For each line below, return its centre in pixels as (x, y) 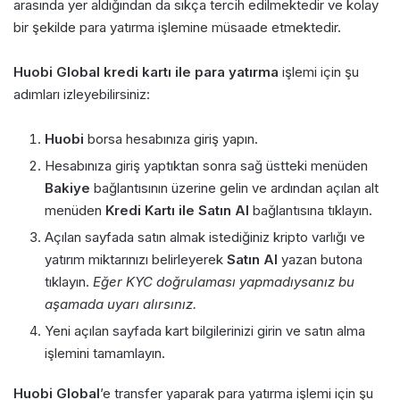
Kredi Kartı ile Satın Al (177, 210)
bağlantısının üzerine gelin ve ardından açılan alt (234, 187)
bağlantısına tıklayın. (311, 210)
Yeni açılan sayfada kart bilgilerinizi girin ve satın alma (205, 330)
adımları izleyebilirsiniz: (82, 94)
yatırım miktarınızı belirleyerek (136, 259)
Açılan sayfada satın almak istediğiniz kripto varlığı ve (205, 237)
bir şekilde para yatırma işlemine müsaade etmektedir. (177, 27)
